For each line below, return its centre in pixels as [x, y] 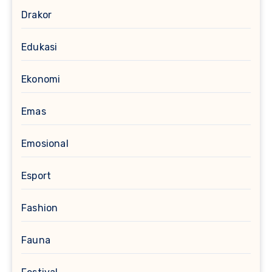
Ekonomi [41, 79]
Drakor [37, 15]
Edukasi [39, 47]
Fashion [40, 208]
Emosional [45, 143]
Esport [36, 175]
